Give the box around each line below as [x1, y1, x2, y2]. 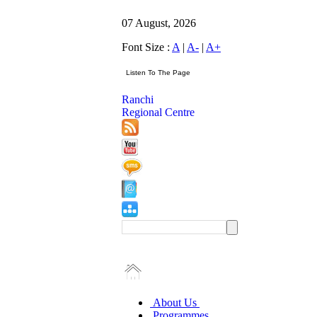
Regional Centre [122, 106, 195, 118]
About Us [150, 296, 200, 309]
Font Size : [122, 41, 172, 53]
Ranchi [122, 93, 154, 105]
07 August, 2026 [122, 17, 196, 29]
